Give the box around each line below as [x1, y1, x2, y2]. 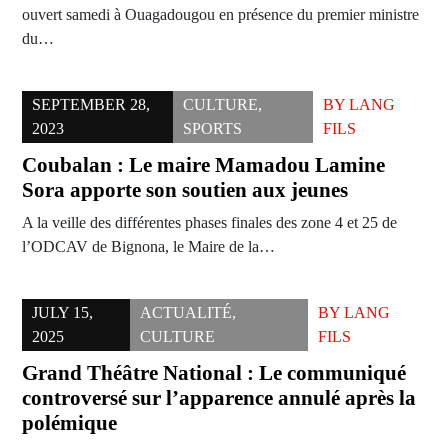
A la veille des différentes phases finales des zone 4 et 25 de [22, 214, 397, 232]
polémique [22, 411, 117, 436]
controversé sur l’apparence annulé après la [22, 386, 416, 411]
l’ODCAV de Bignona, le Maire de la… [22, 238, 275, 256]
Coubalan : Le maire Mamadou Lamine [22, 153, 385, 178]
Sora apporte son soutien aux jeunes [22, 178, 348, 203]
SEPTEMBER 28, [32, 96, 150, 114]
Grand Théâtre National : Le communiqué [22, 361, 406, 386]
